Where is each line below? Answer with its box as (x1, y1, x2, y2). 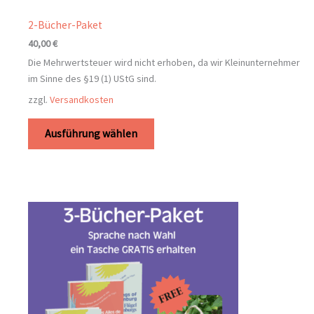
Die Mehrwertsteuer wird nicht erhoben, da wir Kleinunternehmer (28, 55, 300, 69)
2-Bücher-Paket (28, 18, 102, 32)
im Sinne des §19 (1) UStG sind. (28, 71, 156, 85)
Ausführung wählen (45, 126, 137, 140)
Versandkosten (50, 93, 114, 106)
